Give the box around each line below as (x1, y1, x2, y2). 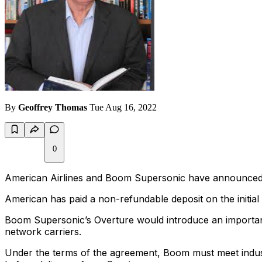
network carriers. (5, 226, 81, 238)
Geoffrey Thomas (18, 102, 87, 113)
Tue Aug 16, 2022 (89, 102, 157, 113)
